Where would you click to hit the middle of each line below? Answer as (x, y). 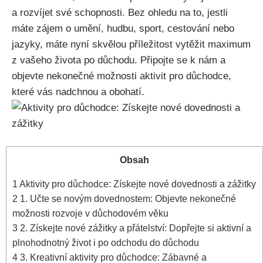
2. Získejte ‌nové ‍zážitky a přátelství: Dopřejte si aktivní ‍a (134, 228)
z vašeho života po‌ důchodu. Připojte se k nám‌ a (119, 60)
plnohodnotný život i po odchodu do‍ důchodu (106, 243)
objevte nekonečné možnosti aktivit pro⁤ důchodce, (122, 76)
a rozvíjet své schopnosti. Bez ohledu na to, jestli (120, 12)
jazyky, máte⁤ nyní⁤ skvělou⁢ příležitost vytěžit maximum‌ (131, 44)
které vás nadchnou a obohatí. (78, 92)
